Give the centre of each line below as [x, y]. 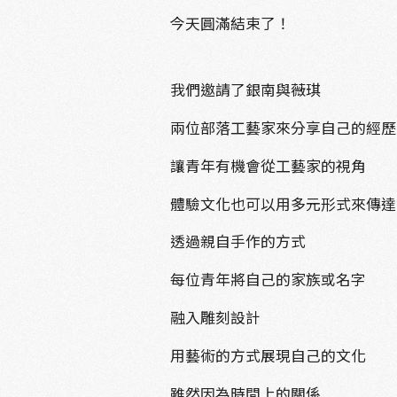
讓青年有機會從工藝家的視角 [268, 165]
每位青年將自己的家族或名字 [268, 280]
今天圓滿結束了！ [230, 23]
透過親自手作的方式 [237, 241]
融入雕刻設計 [215, 317]
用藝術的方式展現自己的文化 [268, 355]
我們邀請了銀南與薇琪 [245, 90]
